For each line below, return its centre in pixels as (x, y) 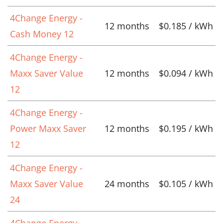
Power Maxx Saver (48, 128)
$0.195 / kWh (186, 128)
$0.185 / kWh (186, 26)
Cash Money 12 (42, 34)
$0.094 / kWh (186, 73)
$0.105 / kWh (186, 183)
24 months (127, 183)
